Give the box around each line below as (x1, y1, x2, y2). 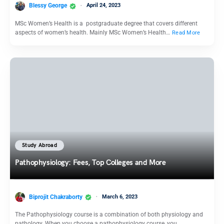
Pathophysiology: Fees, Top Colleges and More (15, 158, 166, 167)
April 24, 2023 (86, 2, 120, 9)
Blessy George (29, 2, 67, 9)
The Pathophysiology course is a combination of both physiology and (15, 211, 203, 218)
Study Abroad (22, 142, 57, 149)
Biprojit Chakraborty (29, 193, 82, 200)
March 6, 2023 (102, 193, 137, 200)
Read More (172, 29, 200, 36)
